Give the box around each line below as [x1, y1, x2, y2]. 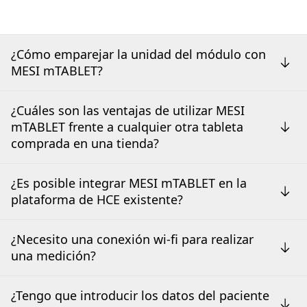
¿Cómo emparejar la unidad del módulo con [11, 45, 266, 62]
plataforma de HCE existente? [11, 191, 183, 208]
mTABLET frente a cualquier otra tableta [11, 118, 243, 135]
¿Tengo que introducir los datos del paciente [11, 286, 269, 304]
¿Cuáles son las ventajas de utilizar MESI [11, 101, 245, 119]
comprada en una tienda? [11, 134, 159, 151]
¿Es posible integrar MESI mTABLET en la [11, 174, 247, 191]
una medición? [11, 247, 96, 264]
